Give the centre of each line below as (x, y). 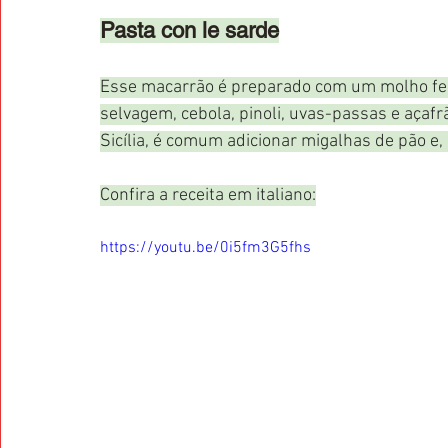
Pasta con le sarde (189, 30)
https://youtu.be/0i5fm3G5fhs (205, 248)
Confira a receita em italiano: (208, 195)
